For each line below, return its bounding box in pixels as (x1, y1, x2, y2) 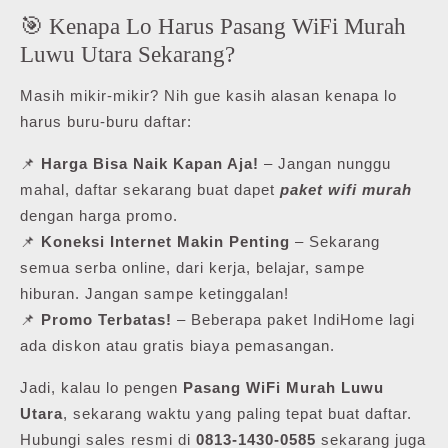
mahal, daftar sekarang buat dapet (20, 180, 280, 198)
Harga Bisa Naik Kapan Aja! (41, 154, 259, 172)
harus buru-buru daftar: (20, 112, 192, 130)
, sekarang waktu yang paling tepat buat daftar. (63, 404, 412, 422)
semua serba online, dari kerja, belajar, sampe (20, 258, 365, 276)
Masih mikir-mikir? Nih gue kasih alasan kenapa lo (20, 86, 397, 104)
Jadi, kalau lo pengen (20, 378, 183, 396)
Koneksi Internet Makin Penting (41, 232, 290, 250)
